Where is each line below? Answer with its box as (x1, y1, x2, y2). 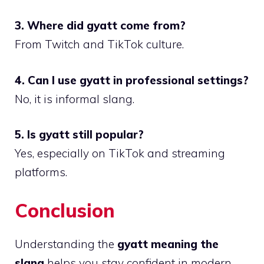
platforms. (15, 165, 67, 180)
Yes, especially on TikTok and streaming (15, 146, 225, 161)
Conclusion (15, 198, 115, 222)
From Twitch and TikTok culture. (15, 37, 184, 52)
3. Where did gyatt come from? (15, 18, 186, 33)
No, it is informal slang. (15, 91, 134, 106)
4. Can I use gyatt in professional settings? (15, 72, 249, 87)
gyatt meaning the (117, 236, 219, 251)
